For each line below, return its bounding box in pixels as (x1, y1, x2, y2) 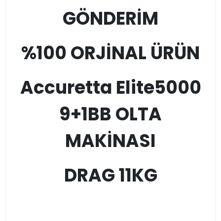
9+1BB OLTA (59, 102, 162, 127)
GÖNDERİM (63, 6, 158, 32)
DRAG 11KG (64, 163, 157, 188)
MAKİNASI (65, 128, 156, 154)
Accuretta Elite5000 (20, 75, 201, 101)
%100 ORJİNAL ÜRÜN (21, 40, 200, 66)
